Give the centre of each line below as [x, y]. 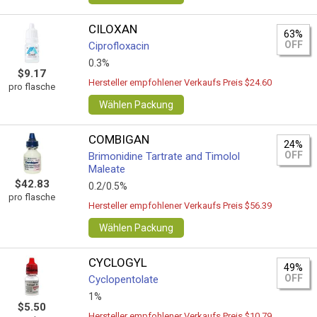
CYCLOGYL [118, 263]
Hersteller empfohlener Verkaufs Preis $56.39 [180, 206]
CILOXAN [113, 29]
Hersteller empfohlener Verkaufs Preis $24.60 [180, 82]
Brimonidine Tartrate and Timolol [165, 156]
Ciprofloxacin [119, 46]
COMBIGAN [119, 139]
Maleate [107, 169]
